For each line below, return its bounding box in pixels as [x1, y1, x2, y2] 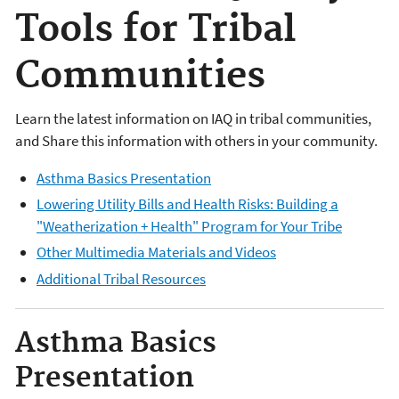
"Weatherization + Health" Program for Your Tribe [37, 216, 342, 236]
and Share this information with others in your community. [15, 130, 378, 151]
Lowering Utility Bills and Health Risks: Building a [37, 194, 338, 214]
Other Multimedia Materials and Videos [37, 242, 276, 263]
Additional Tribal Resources [37, 268, 206, 289]
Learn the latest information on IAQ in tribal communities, [15, 108, 371, 128]
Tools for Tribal [15, 7, 296, 53]
